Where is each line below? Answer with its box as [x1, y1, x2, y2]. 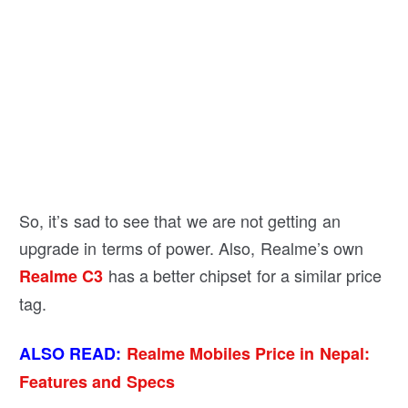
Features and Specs [19, 369, 175, 393]
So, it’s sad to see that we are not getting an [19, 208, 341, 232]
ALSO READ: [19, 341, 122, 365]
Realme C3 [19, 263, 104, 288]
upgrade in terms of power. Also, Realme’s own [19, 235, 363, 260]
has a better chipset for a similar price [103, 262, 382, 287]
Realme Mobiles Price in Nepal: [126, 341, 370, 365]
